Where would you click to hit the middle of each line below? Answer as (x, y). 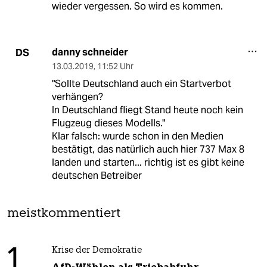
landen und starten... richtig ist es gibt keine (148, 163)
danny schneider (90, 52)
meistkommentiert (64, 214)
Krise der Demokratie (97, 251)
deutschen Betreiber (97, 176)
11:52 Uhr (115, 66)
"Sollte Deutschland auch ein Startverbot (141, 84)
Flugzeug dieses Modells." (108, 123)
